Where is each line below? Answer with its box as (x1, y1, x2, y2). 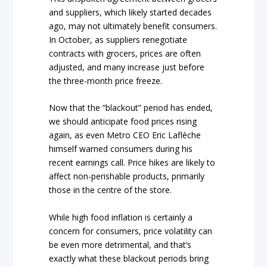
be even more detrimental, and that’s (49, 238, 192, 250)
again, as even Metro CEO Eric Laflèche (49, 129, 201, 141)
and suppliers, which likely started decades (49, 6, 212, 18)
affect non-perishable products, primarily (49, 170, 205, 182)
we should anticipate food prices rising (49, 116, 197, 128)
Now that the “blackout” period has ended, (49, 102, 213, 114)
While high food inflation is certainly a (49, 211, 193, 223)
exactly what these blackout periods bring (49, 252, 209, 264)
